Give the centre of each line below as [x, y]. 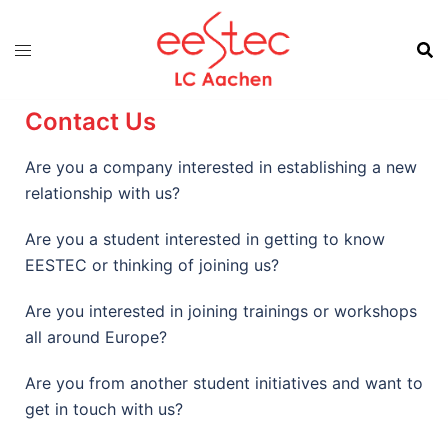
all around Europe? [98, 337]
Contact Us [90, 121]
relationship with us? [102, 193]
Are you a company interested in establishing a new [221, 167]
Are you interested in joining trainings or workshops [221, 311]
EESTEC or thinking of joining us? [152, 265]
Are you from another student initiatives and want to [224, 383]
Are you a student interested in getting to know [205, 239]
